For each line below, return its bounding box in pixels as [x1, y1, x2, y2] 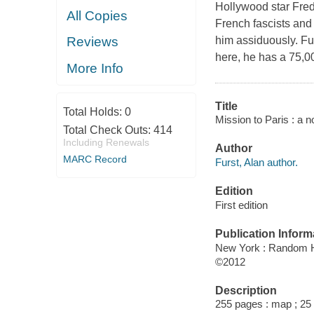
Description [214, 284, 277, 296]
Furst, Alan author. [214, 156, 298, 168]
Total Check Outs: [62, 124, 153, 136]
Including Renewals [62, 137, 149, 148]
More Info [67, 60, 124, 76]
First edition [214, 198, 268, 211]
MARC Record [62, 153, 127, 165]
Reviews [67, 34, 119, 50]
